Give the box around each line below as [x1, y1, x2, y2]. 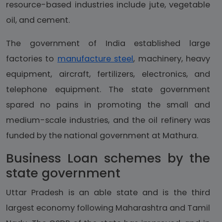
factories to [6, 53, 57, 65]
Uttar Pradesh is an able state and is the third [6, 187, 210, 199]
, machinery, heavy [133, 53, 211, 65]
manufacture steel [57, 53, 134, 65]
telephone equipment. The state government [6, 84, 210, 96]
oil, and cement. [6, 14, 72, 26]
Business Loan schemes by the [6, 150, 210, 167]
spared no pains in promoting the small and [6, 99, 210, 111]
